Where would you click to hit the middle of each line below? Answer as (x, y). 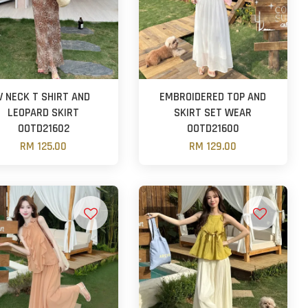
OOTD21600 (213, 129)
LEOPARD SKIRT (44, 113)
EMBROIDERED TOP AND (213, 97)
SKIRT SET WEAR (213, 113)
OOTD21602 (43, 129)
